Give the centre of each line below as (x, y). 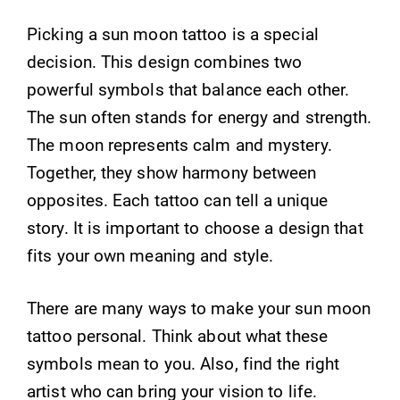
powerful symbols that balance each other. (188, 89)
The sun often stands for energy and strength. (200, 117)
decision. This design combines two (165, 62)
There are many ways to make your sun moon (199, 308)
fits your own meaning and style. (150, 255)
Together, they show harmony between (172, 172)
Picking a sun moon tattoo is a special (173, 34)
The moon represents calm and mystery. (179, 145)
